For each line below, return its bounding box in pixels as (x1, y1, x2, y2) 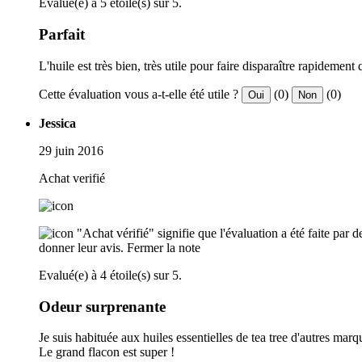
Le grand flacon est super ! (39, 345, 175, 360)
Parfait (39, 26, 85, 44)
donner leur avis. (39, 240, 124, 255)
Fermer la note (127, 240, 200, 255)
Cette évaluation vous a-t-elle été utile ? (39, 86, 238, 101)
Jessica (39, 116, 76, 130)
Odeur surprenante (39, 297, 166, 315)
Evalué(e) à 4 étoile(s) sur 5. (39, 267, 182, 282)
